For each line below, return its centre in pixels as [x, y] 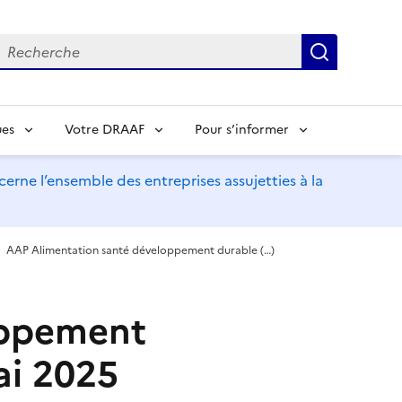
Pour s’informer [242, 129]
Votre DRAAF [105, 129]
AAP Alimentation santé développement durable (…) [140, 250]
